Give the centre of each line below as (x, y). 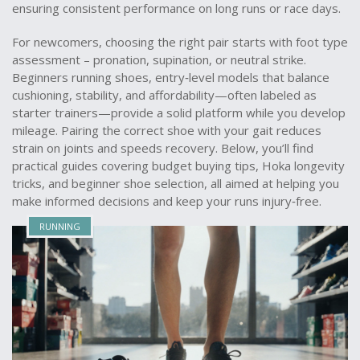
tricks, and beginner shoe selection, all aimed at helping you (176, 183)
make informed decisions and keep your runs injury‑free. (167, 201)
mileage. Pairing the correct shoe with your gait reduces (167, 130)
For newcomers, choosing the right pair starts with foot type (180, 42)
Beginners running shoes (80, 77)
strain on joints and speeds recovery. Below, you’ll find (163, 148)
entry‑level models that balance (242, 77)
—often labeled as (266, 95)
